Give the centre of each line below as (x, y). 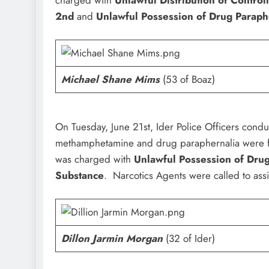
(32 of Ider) (189, 239)
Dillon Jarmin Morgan (112, 239)
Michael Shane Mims (110, 80)
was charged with (95, 159)
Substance (80, 175)
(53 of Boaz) (187, 80)
